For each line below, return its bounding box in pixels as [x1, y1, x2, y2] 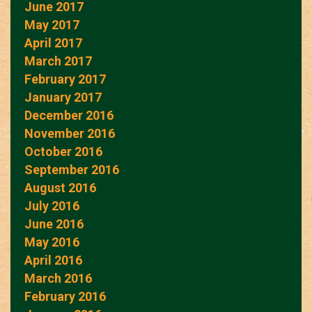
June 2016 [24, 216, 84, 231]
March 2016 [24, 270, 92, 286]
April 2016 [24, 252, 82, 267]
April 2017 [24, 35, 82, 50]
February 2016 [24, 288, 106, 304]
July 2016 [24, 198, 79, 213]
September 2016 [24, 162, 119, 177]
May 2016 [24, 234, 79, 249]
